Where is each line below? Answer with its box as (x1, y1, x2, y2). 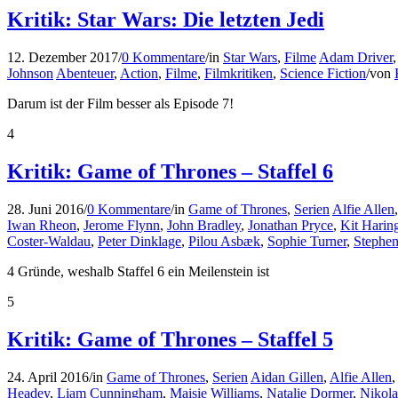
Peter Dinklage (98, 234, 181, 250)
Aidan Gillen (251, 369, 323, 385)
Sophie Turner (267, 234, 346, 250)
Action (120, 66, 158, 82)
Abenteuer (56, 66, 114, 82)
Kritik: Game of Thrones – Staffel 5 (7, 328, 333, 352)
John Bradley (167, 218, 241, 234)
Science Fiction (280, 66, 366, 82)
